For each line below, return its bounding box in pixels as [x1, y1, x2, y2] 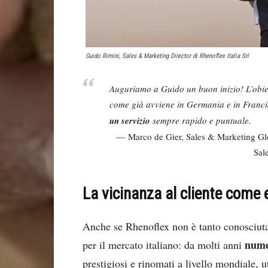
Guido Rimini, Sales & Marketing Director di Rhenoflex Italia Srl [86, 51, 249, 60]
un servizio [109, 114, 150, 127]
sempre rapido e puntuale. [150, 114, 251, 126]
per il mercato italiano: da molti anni [83, 237, 245, 252]
